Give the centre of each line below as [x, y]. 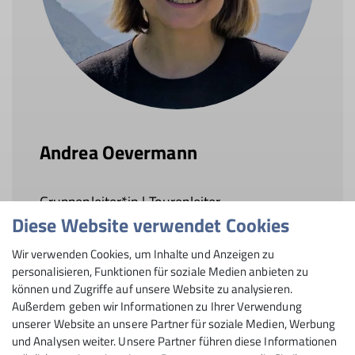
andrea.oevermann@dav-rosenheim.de [191, 280]
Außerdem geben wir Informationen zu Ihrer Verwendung [157, 306]
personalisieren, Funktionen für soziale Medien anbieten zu [160, 271]
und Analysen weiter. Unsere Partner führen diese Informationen [175, 341]
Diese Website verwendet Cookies [151, 225]
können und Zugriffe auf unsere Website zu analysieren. [152, 289]
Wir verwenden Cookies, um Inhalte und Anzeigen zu [143, 254]
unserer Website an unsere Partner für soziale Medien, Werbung [174, 324]
